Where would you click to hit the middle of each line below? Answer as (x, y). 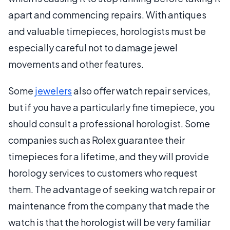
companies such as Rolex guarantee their (97, 140)
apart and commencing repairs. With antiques (107, 15)
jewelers (53, 91)
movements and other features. (76, 64)
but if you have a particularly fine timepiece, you (112, 107)
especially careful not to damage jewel (93, 47)
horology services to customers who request (103, 173)
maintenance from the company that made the (109, 206)
